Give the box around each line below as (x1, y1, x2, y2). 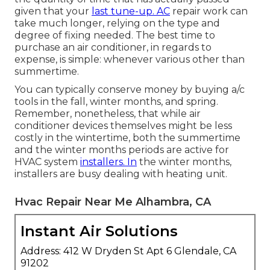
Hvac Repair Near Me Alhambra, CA (14, 195, 211, 209)
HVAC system (14, 156, 80, 168)
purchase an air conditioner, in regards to (14, 42, 212, 54)
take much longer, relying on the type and (14, 17, 220, 30)
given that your (14, 5, 92, 17)
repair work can (170, 5, 248, 17)
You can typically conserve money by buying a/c (14, 84, 245, 96)
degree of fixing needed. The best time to (14, 30, 215, 42)
